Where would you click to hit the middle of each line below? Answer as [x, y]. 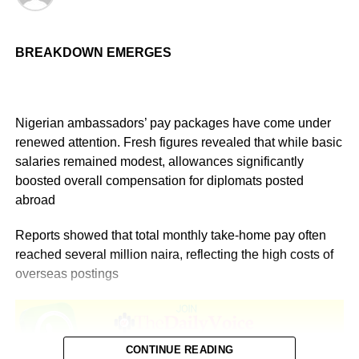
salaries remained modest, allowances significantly [159, 161]
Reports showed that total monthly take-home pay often [170, 235]
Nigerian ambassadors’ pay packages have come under [173, 123]
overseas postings [67, 273]
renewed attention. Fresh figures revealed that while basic [178, 142]
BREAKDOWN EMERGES [93, 52]
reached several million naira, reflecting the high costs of [174, 254]
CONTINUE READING [179, 349]
